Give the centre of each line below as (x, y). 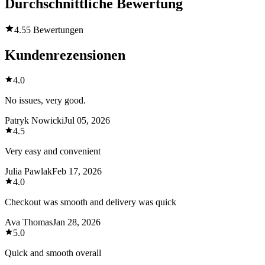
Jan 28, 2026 (77, 222)
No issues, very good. (45, 100)
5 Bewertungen (55, 30)
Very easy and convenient (53, 151)
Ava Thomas (29, 222)
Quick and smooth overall (53, 253)
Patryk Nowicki (34, 120)
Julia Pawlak (28, 171)
